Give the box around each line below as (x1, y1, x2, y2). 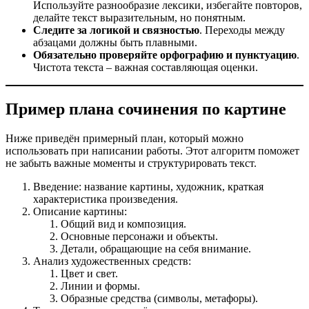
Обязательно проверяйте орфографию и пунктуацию (33, 48, 297, 61)
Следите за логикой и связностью (33, 23, 199, 36)
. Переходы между (199, 23, 285, 36)
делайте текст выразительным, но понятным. (33, 11, 246, 23)
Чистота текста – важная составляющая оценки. (33, 61, 258, 73)
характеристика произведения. (33, 192, 178, 205)
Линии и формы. (61, 279, 140, 292)
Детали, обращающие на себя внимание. (61, 242, 251, 255)
